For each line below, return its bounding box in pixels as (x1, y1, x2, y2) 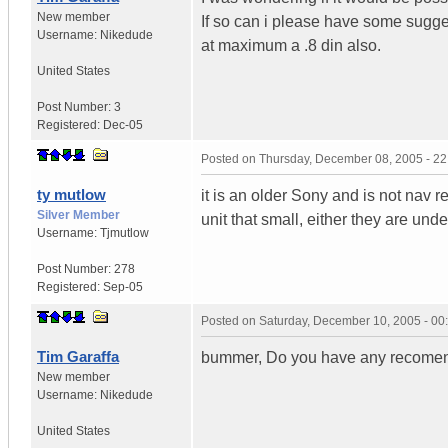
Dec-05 (103, 117, 143, 132)
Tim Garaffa (37, 347, 119, 365)
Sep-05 (103, 279, 143, 294)
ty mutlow (37, 185, 106, 203)
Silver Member (37, 207, 120, 222)
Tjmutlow (100, 225, 149, 240)
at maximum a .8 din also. (201, 36, 381, 54)
